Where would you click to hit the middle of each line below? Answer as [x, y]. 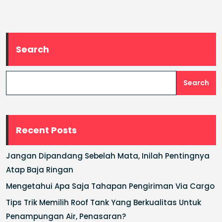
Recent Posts [46, 130]
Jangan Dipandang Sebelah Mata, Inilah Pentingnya [108, 156]
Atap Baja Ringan [40, 169]
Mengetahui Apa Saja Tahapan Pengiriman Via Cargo [110, 186]
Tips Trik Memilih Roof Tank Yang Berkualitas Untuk [104, 202]
